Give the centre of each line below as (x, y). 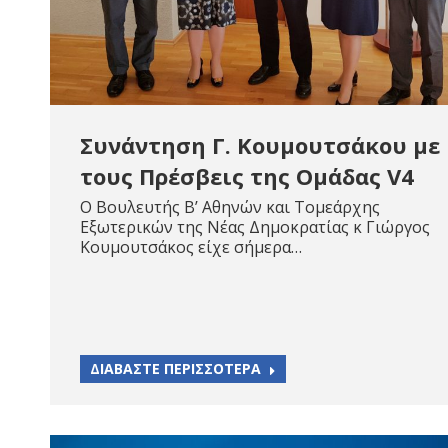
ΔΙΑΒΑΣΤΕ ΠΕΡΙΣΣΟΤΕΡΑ (175, 368)
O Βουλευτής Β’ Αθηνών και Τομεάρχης (230, 207)
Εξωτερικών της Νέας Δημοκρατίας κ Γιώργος (255, 227)
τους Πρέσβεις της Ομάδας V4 (247, 176)
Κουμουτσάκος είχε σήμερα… (191, 247)
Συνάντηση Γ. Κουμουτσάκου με (260, 145)
